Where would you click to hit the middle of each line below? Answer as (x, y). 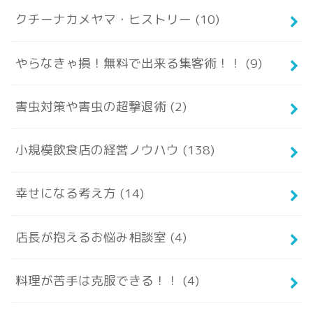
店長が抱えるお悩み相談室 (92, 237)
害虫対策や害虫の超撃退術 (92, 106)
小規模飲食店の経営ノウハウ (99, 150)
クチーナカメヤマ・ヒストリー (105, 20)
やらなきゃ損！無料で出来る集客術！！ (130, 63)
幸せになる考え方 (67, 194)
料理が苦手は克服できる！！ (99, 280)
